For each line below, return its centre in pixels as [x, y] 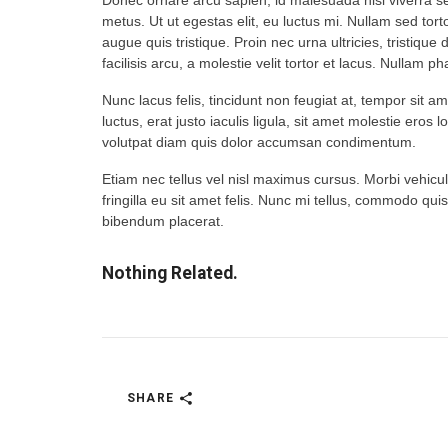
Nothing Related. [170, 273]
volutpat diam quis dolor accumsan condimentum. [259, 142]
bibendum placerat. [163, 221]
